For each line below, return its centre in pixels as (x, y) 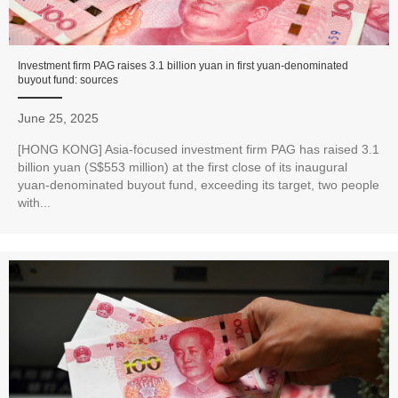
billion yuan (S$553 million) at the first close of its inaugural (183, 167)
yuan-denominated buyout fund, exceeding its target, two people (199, 185)
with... (34, 203)
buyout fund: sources (68, 80)
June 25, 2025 (58, 119)
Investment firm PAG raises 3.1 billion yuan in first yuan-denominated (183, 66)
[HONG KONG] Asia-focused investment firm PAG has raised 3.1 (199, 150)
